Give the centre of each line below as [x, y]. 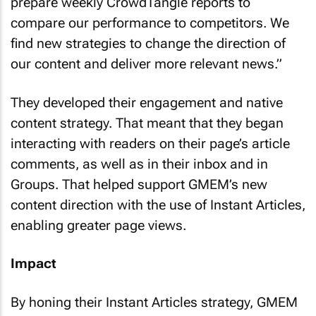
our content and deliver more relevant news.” [146, 64]
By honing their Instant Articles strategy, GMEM [154, 302]
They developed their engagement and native [147, 102]
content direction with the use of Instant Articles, [158, 205]
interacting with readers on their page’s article [150, 143]
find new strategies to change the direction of [148, 44]
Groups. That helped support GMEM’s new [139, 184]
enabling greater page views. [98, 225]
